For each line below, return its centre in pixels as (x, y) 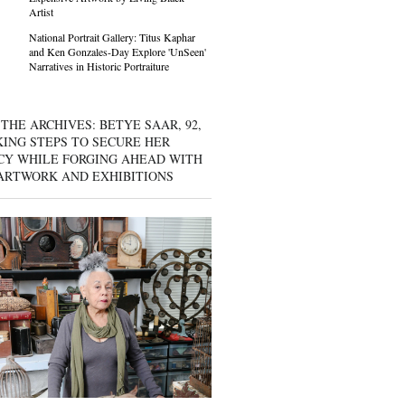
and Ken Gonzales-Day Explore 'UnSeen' (117, 52)
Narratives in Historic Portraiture (99, 66)
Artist (41, 12)
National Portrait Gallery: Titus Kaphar (112, 37)
